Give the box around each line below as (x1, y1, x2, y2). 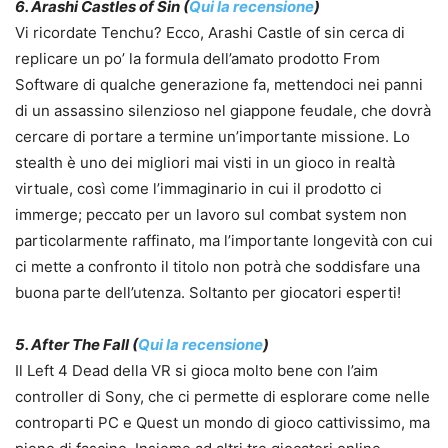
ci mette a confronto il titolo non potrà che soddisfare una (15, 257, 420, 277)
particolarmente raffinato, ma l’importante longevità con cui (15, 231, 433, 251)
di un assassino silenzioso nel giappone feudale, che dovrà (15, 101, 431, 121)
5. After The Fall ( (15, 335, 138, 355)
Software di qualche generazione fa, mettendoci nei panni (15, 75, 423, 95)
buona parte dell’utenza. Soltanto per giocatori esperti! (15, 283, 401, 303)
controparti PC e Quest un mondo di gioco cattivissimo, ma (15, 413, 430, 433)
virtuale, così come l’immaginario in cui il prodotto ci (15, 179, 382, 199)
